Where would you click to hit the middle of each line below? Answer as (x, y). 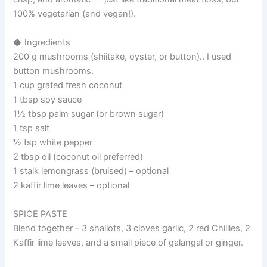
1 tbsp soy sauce (48, 100)
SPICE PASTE (41, 214)
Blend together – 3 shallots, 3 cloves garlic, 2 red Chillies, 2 (132, 229)
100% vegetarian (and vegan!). (75, 14)
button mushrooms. (54, 71)
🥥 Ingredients (42, 43)
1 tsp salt (32, 128)
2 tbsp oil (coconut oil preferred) (78, 157)
